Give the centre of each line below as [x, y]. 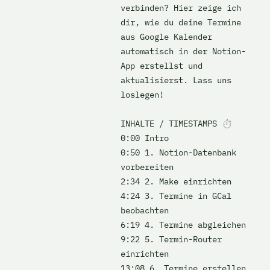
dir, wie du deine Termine [181, 22]
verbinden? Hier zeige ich [181, 8]
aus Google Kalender [166, 37]
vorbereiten [147, 167]
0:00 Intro [147, 138]
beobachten [145, 210]
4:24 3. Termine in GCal [176, 196]
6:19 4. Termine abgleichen [186, 225]
